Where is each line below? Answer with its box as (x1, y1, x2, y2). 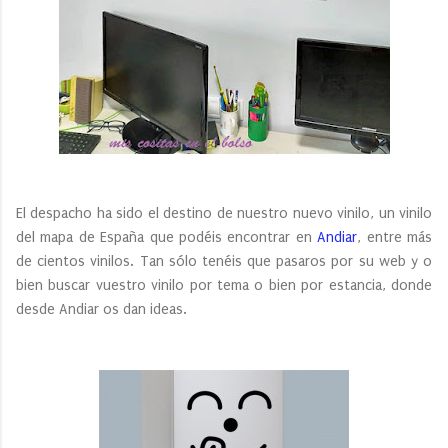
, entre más (357, 228, 433, 246)
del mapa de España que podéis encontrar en (16, 228, 318, 246)
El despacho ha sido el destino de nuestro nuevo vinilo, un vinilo (16, 204, 432, 222)
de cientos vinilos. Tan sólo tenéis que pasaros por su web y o (16, 252, 432, 270)
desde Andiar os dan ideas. (16, 300, 187, 318)
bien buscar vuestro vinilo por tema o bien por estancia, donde (16, 276, 432, 294)
